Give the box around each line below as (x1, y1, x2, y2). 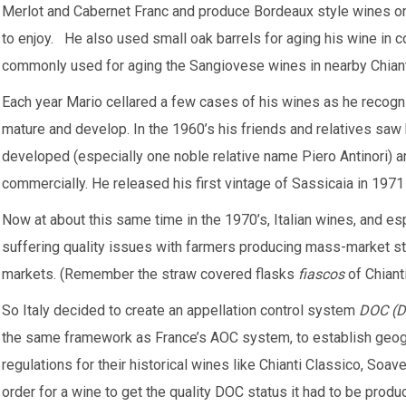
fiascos (298, 266, 348, 283)
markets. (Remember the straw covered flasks (2, 266, 298, 283)
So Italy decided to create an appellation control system (2, 302, 359, 319)
